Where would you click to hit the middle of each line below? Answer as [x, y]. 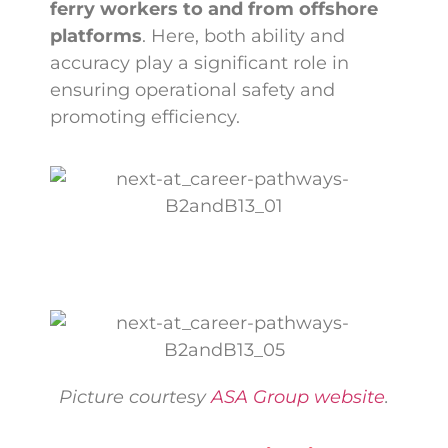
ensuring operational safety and [192, 90]
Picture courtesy [135, 396]
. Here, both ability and [243, 36]
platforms [96, 36]
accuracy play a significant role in [199, 63]
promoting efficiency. [145, 117]
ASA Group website [298, 396]
